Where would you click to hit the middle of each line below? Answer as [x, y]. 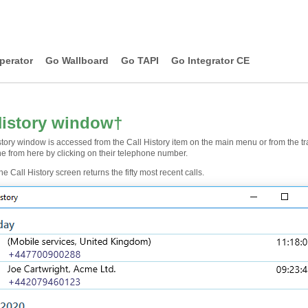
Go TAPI [140, 60]
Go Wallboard [77, 60]
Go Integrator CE [210, 60]
